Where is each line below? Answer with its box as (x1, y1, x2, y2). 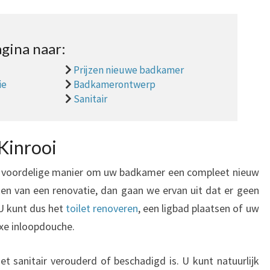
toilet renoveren (66, 201, 139, 215)
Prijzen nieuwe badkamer (73, 63, 184, 77)
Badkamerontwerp (73, 78, 155, 91)
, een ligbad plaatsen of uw (138, 201, 259, 215)
